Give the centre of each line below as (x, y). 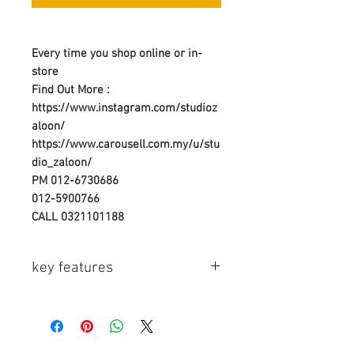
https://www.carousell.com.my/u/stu (126, 144)
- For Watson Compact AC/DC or (113, 317)
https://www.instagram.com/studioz (124, 108)
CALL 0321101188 (78, 217)
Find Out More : (72, 90)
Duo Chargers (66, 335)
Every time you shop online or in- (117, 53)
